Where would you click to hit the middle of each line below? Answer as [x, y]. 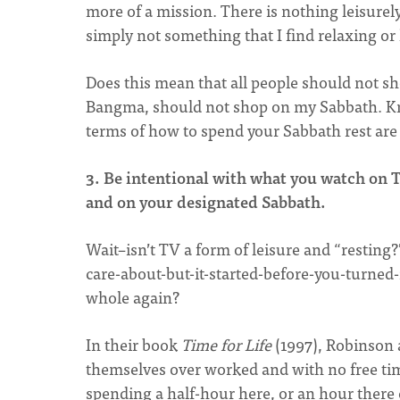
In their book [132, 344]
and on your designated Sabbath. [206, 201]
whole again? [133, 297]
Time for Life [225, 344]
